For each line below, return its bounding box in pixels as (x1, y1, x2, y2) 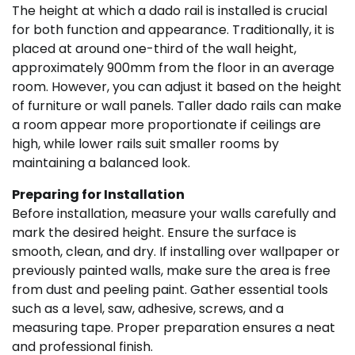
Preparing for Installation (12, 185, 185, 204)
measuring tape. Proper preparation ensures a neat (12, 319, 335, 338)
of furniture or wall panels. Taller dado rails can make (12, 97, 342, 116)
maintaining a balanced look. (12, 154, 190, 173)
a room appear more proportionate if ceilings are (12, 116, 321, 135)
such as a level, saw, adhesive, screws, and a (12, 300, 284, 319)
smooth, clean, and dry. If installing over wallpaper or (12, 242, 340, 261)
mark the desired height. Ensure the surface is (12, 223, 296, 242)
